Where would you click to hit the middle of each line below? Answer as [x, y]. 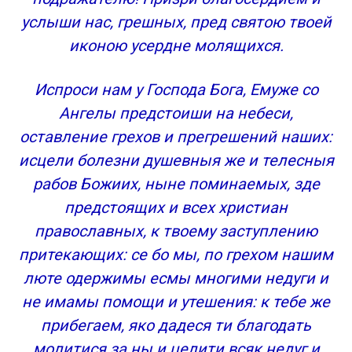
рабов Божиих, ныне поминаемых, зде [176, 184]
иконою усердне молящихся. [176, 46]
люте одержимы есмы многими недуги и [176, 278]
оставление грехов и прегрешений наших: [176, 137]
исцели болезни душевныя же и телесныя [176, 160]
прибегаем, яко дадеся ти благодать [176, 325]
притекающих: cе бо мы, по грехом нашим [176, 255]
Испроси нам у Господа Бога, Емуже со [176, 90]
